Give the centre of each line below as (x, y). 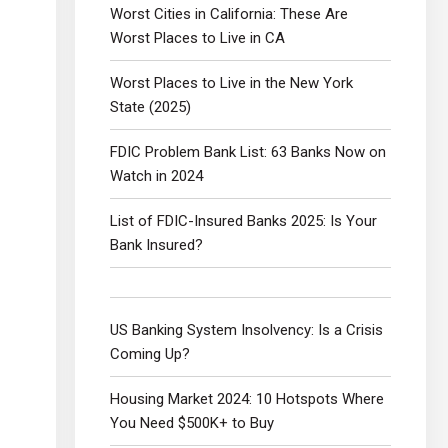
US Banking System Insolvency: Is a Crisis (246, 329)
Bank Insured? (156, 244)
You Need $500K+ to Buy (192, 422)
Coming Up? (150, 353)
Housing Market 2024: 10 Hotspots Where (247, 398)
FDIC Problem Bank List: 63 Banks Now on (248, 151)
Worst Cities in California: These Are (229, 13)
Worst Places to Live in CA (197, 37)
